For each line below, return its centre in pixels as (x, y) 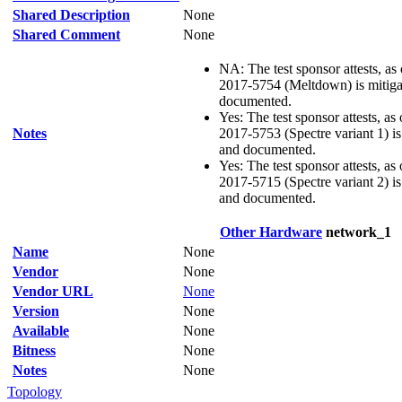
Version (36, 311)
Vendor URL (53, 291)
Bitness (34, 350)
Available (41, 331)
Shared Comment (66, 35)
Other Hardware (271, 232)
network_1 (357, 232)
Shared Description (71, 15)
